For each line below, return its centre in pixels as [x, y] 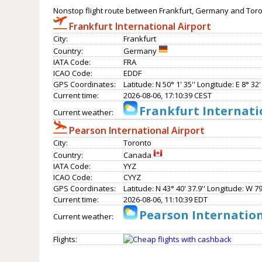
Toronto [138, 143]
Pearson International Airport [137, 131]
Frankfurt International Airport [140, 27]
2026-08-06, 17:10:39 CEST [168, 96]
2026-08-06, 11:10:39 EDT [166, 200]
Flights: [65, 239]
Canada [139, 155]
